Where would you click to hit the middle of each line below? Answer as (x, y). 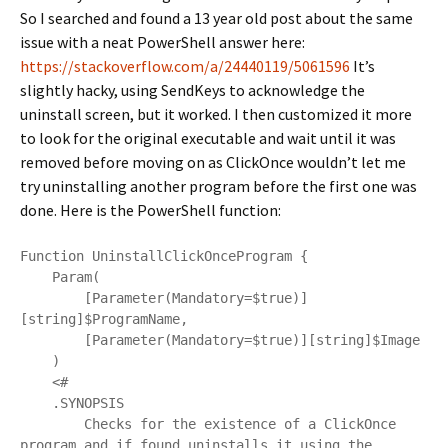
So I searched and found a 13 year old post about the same (216, 18)
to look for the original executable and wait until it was (208, 138)
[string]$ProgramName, (104, 319)
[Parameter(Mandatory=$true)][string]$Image (52, 340)
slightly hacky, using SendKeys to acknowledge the (192, 90)
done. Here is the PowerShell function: (150, 210)
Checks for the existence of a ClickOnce (52, 424)
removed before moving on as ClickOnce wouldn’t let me (213, 162)
